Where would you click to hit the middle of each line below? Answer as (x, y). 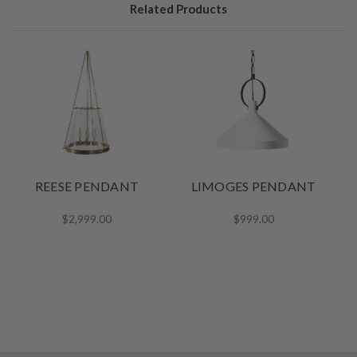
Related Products (178, 9)
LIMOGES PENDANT (253, 186)
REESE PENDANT (87, 186)
